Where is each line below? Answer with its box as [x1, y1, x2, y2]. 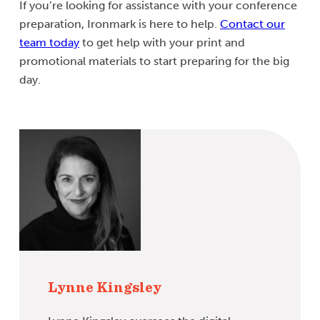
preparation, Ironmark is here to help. [19, 17, 220, 31]
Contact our [220, 17, 285, 31]
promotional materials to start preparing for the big [19, 54, 289, 69]
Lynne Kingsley [48, 281, 161, 296]
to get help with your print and [79, 36, 245, 50]
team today [19, 36, 79, 50]
